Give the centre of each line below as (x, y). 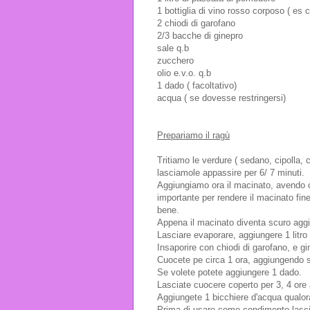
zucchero (175, 60)
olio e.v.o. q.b (184, 73)
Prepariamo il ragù (193, 135)
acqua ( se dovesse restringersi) (221, 98)
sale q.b (173, 48)
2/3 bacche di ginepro (200, 35)
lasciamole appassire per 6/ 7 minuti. (231, 172)
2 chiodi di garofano (196, 23)
